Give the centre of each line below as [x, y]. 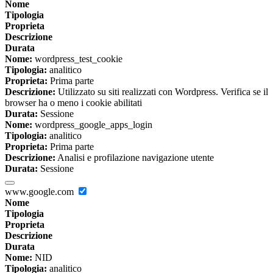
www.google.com [41, 191]
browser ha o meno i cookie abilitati [73, 102]
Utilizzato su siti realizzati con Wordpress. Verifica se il [162, 91]
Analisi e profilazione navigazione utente [135, 157]
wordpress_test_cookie [77, 58]
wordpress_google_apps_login [92, 124]
